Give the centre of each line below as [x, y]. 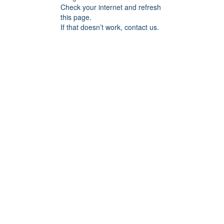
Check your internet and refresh [111, 7]
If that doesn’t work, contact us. [110, 27]
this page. [76, 17]
